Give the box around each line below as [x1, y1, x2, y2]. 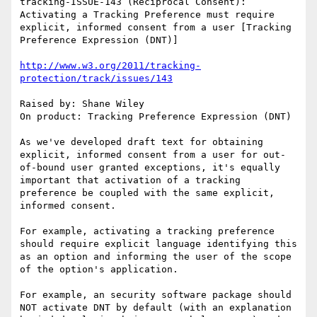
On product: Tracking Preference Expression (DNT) [20, 111, 292, 122]
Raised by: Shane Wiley [20, 98, 144, 110]
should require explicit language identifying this [20, 238, 297, 250]
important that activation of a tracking [20, 175, 241, 186]
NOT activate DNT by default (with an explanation [20, 302, 292, 313]
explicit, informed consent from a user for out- [20, 149, 286, 161]
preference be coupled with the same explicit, [20, 188, 275, 199]
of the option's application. [20, 264, 178, 275]
